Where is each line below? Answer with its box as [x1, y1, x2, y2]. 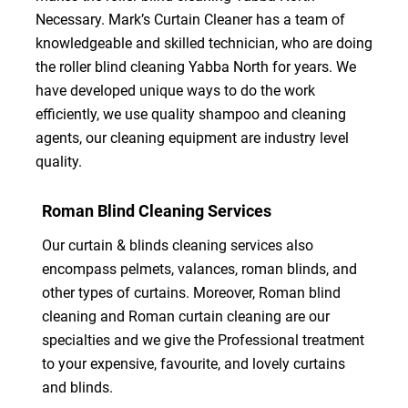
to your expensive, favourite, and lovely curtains [41, 354, 345, 372]
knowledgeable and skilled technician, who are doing [35, 34, 372, 52]
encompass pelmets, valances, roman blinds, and [41, 260, 357, 278]
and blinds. [41, 378, 113, 396]
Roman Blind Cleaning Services [41, 200, 271, 220]
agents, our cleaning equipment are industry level [35, 128, 349, 147]
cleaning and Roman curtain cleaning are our [41, 307, 330, 325]
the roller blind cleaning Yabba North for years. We [35, 57, 356, 76]
